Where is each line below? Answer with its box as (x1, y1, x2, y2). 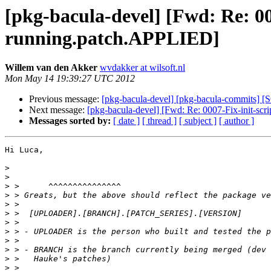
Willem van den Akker (5, 62, 97, 73)
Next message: (29, 105, 87, 116)
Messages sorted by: (29, 116, 111, 126)
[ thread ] (142, 116, 177, 126)
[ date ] (113, 116, 140, 126)
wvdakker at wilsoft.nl (100, 62, 185, 73)
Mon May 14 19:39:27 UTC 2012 (5, 73, 135, 84)
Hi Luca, (5, 145, 44, 155)
